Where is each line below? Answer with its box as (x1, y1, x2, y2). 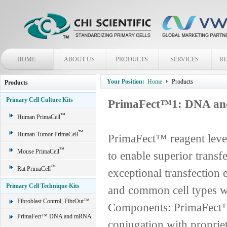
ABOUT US (63, 56, 95, 63)
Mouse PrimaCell (17, 148, 59, 155)
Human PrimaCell (17, 113, 60, 121)
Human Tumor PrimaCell (17, 131, 78, 138)
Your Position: (107, 78, 144, 85)
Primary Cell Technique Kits (6, 182, 80, 190)
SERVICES (170, 56, 199, 63)
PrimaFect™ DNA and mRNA (17, 213, 91, 220)
